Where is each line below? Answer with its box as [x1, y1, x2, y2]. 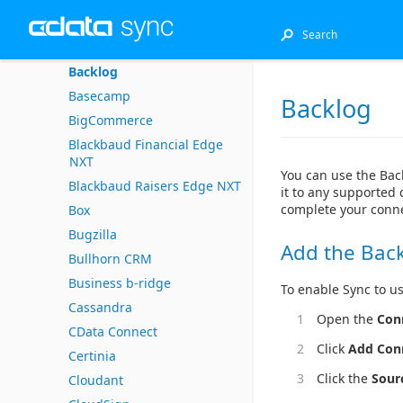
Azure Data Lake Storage [68, 14, 216, 31]
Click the [317, 370, 372, 388]
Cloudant [68, 372, 123, 389]
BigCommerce [68, 112, 153, 129]
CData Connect [68, 323, 157, 340]
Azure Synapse [68, 39, 157, 56]
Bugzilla [68, 226, 117, 243]
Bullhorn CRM [68, 250, 152, 267]
